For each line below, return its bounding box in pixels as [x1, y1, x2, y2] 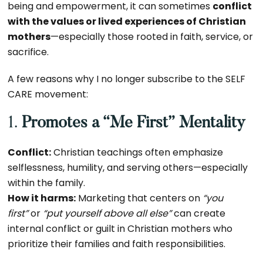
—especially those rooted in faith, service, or [50, 30, 254, 43]
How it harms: [8, 191, 76, 205]
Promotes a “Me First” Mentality [22, 115, 246, 131]
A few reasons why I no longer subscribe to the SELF [8, 72, 246, 86]
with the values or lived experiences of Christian [8, 15, 247, 28]
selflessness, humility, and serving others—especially [8, 161, 248, 174]
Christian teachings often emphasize [51, 146, 224, 159]
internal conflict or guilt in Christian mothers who [8, 222, 233, 235]
